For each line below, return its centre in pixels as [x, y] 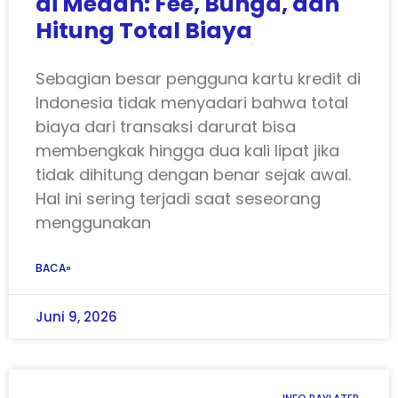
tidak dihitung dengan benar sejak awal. [193, 175]
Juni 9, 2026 [76, 317]
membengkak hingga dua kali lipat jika [187, 151]
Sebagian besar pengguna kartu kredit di [198, 79]
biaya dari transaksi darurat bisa [166, 127]
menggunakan [93, 223]
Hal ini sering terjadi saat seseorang [178, 199]
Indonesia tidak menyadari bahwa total [192, 103]
